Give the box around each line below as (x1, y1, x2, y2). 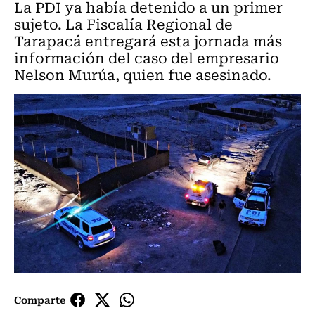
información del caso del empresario (14, 46, 279, 68)
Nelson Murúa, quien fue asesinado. (14, 63, 271, 85)
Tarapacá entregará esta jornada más (14, 30, 282, 51)
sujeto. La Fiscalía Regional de (14, 13, 233, 34)
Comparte (14, 292, 65, 308)
